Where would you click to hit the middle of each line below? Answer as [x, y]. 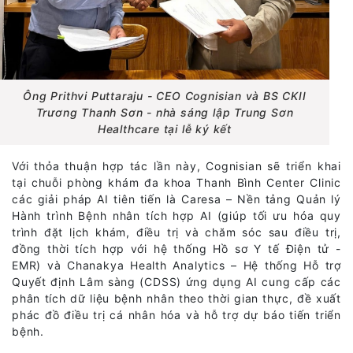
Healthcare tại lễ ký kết [165, 128]
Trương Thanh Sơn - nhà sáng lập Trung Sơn [165, 112]
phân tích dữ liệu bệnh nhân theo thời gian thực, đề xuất [176, 298]
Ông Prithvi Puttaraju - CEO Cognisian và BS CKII [165, 95]
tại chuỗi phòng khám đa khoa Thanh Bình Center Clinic [176, 182]
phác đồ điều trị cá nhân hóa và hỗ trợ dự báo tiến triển [176, 314]
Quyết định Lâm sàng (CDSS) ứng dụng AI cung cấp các [176, 281]
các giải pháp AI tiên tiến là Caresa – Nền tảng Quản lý [176, 199]
